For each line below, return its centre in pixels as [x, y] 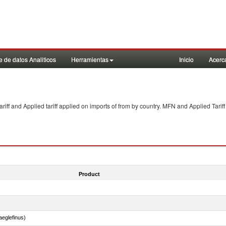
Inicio [186, 59]
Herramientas [90, 59]
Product [89, 174]
